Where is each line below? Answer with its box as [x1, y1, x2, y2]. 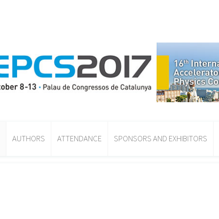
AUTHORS [12, 133, 45, 144]
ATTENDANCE [57, 133, 102, 144]
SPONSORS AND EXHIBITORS [114, 133, 207, 144]
